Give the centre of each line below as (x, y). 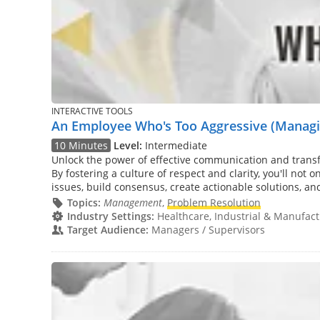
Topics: (84, 203)
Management (132, 203)
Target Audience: (107, 230)
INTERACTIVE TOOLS (92, 111)
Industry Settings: (110, 216)
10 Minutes (81, 145)
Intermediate (175, 145)
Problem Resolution (214, 203)
